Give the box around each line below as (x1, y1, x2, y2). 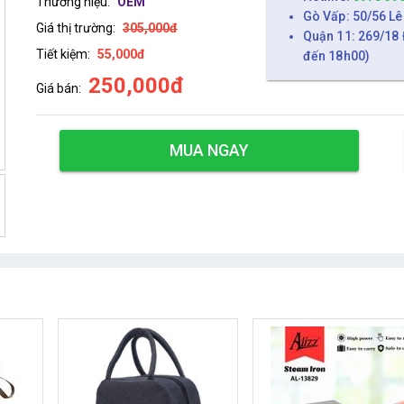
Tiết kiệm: (35, 46, 90, 61)
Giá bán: (35, 80, 81, 96)
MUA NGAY (169, 140, 249, 160)
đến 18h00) (302, 48, 370, 63)
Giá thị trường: (35, 20, 115, 35)
